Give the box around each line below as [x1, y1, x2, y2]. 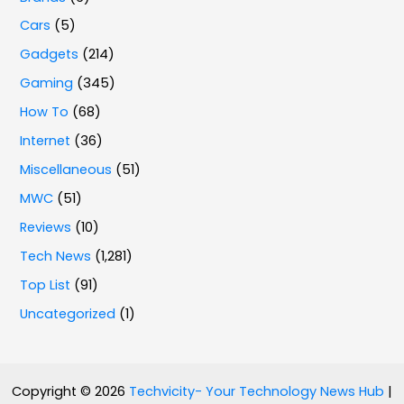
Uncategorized [20, 304, 116, 323]
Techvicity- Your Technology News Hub [129, 382, 384, 400]
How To [20, 103, 69, 122]
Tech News [20, 246, 92, 265]
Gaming [20, 74, 74, 93]
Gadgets [20, 45, 79, 64]
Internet [20, 132, 71, 151]
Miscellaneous [20, 161, 113, 179]
